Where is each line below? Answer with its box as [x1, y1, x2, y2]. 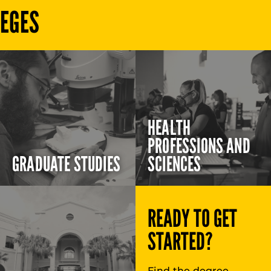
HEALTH [148, 116, 191, 140]
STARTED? [148, 227, 214, 257]
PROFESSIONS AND [148, 134, 250, 158]
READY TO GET [148, 204, 238, 234]
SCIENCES [148, 152, 201, 177]
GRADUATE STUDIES [12, 152, 120, 177]
